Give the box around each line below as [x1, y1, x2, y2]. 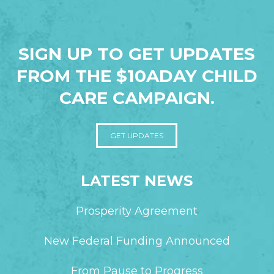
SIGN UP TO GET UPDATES [18, 43, 256, 65]
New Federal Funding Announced [43, 234, 230, 248]
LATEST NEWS [81, 172, 193, 190]
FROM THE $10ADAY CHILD [16, 65, 257, 87]
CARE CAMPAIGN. [59, 87, 215, 109]
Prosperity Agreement [76, 204, 198, 218]
